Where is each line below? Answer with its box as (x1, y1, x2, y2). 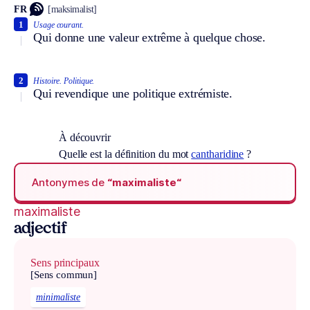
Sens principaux (30, 257, 100, 269)
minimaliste (36, 291, 81, 302)
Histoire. (33, 76, 62, 86)
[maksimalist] (48, 3, 97, 15)
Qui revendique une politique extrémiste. (33, 86, 232, 101)
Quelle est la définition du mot (58, 148, 192, 161)
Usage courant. (33, 20, 84, 30)
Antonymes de (32, 175, 108, 189)
